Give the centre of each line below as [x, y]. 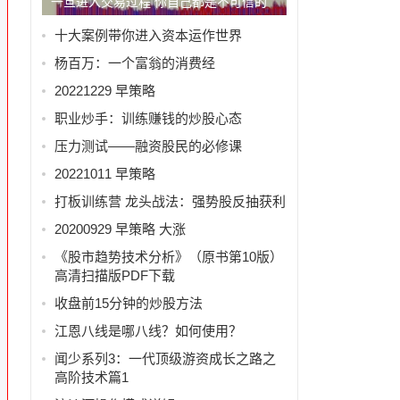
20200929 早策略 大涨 [120, 229]
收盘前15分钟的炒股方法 [128, 303]
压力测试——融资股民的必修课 [148, 146]
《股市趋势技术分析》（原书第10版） [168, 256]
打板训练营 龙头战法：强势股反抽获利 [170, 201]
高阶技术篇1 [91, 377]
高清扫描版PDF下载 [114, 275]
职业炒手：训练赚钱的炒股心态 [148, 118]
